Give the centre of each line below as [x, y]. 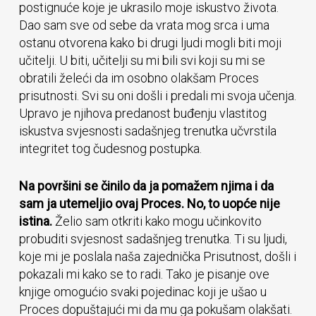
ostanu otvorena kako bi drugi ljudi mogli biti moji [150, 43]
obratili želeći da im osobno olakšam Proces [139, 78]
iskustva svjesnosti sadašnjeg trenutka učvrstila [147, 131]
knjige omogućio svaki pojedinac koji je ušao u [142, 292]
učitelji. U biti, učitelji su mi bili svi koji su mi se [142, 60]
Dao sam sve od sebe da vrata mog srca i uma [144, 25]
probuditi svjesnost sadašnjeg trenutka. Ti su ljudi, [153, 239]
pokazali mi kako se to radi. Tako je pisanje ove [144, 274]
